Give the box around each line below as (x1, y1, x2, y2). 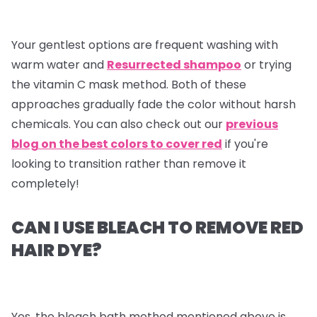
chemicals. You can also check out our (11, 115, 226, 132)
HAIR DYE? (11, 238, 102, 262)
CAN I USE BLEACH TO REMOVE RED (11, 215, 304, 239)
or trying (241, 56, 292, 73)
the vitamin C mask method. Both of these (11, 76, 246, 93)
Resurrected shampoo (107, 56, 241, 73)
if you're (222, 135, 268, 152)
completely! (11, 175, 79, 192)
